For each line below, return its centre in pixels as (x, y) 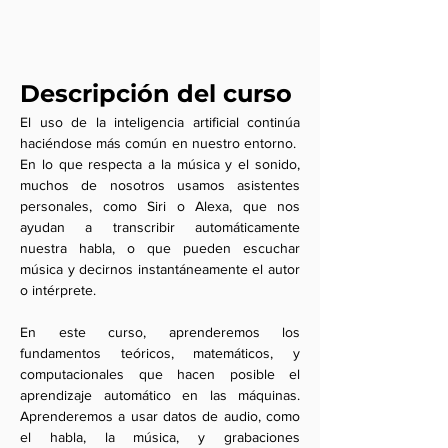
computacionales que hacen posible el (160, 374)
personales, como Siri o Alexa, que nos (160, 206)
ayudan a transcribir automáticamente (160, 227)
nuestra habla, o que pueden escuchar (160, 248)
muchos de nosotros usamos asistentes (160, 185)
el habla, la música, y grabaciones (160, 437)
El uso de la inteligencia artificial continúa (160, 122)
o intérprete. (58, 290)
